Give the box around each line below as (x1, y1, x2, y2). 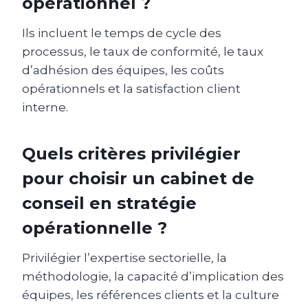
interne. (22, 100, 68, 114)
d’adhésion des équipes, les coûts (22, 63, 224, 77)
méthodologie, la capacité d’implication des (22, 269, 284, 283)
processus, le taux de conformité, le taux (22, 44, 263, 58)
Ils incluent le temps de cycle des (22, 25, 221, 40)
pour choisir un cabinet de (22, 168, 254, 188)
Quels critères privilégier (22, 143, 241, 164)
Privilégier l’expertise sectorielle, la (22, 250, 227, 265)
